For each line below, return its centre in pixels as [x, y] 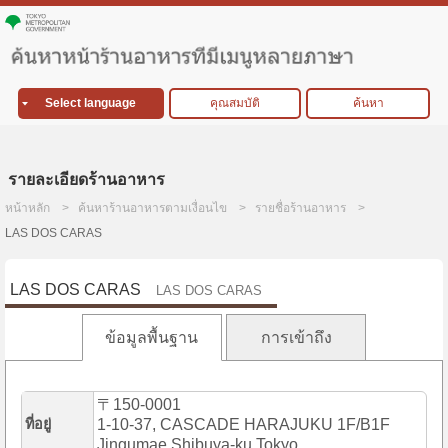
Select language [91, 103]
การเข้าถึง [296, 338]
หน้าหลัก [27, 208]
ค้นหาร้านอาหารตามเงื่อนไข [152, 208]
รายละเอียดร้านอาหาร [86, 180]
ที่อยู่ [38, 424]
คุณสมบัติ [234, 103]
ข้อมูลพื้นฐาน [152, 338]
